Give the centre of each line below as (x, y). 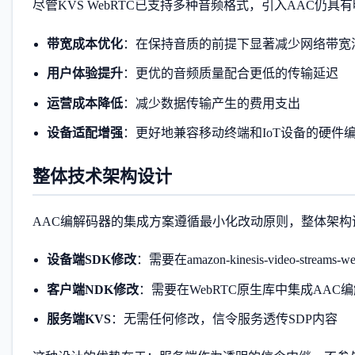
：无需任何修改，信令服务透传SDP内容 (224, 319)
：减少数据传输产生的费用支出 (211, 103)
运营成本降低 (84, 103)
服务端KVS (78, 319)
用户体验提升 (84, 74)
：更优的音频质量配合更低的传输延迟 (230, 74)
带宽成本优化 (84, 44)
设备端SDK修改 (91, 260)
